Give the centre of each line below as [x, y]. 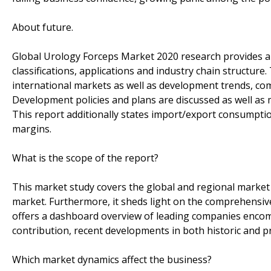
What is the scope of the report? [85, 158]
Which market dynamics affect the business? [112, 259]
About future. [43, 27]
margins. [32, 129]
